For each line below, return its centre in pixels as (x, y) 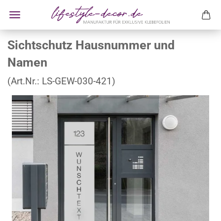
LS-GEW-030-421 (77, 81)
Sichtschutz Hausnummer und (91, 45)
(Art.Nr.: (25, 81)
